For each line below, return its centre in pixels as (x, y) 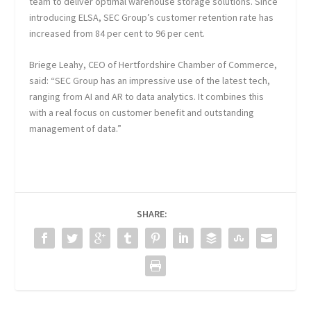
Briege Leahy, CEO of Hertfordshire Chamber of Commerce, (153, 64)
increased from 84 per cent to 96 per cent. (117, 33)
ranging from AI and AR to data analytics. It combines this (147, 96)
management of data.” (76, 128)
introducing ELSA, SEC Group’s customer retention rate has (152, 17)
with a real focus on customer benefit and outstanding (142, 112)
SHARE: (152, 213)
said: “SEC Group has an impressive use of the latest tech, (150, 80)
